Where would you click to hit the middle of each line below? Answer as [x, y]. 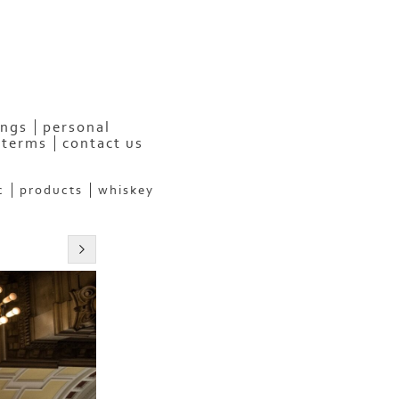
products [51, 190]
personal [77, 127]
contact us [102, 143]
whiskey [126, 190]
